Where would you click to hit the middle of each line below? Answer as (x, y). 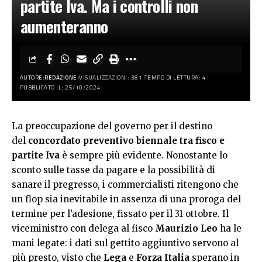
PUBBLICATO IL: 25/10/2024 (60, 87)
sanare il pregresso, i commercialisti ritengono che (125, 185)
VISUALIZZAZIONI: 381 (111, 77)
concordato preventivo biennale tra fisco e (126, 141)
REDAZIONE (61, 77)
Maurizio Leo (185, 228)
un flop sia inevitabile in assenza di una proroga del (126, 199)
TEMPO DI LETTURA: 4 (175, 77)
